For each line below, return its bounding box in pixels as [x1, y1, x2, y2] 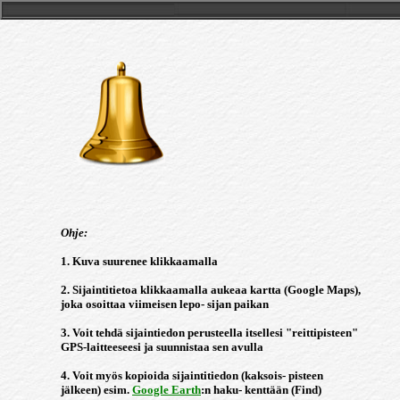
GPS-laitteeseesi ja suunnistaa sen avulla [61, 340, 263, 354]
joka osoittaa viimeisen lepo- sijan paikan [61, 297, 269, 311]
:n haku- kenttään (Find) [201, 383, 321, 396]
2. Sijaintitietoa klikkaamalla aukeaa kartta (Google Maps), [61, 283, 361, 296]
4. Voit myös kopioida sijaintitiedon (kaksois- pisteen [61, 369, 323, 382]
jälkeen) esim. [61, 383, 132, 396]
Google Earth [132, 383, 201, 396]
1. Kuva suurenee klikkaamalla [61, 254, 218, 268]
